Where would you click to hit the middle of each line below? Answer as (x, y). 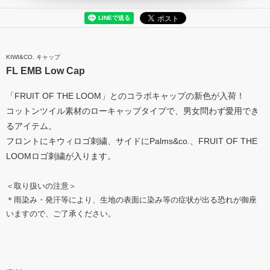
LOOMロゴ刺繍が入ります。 (61, 156)
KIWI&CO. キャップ (33, 57)
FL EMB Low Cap (46, 71)
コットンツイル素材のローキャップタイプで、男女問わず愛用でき (133, 111)
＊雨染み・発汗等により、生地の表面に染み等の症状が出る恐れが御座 (131, 200)
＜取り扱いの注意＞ (41, 186)
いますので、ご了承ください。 (61, 214)
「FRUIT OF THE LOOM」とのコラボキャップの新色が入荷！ (125, 96)
